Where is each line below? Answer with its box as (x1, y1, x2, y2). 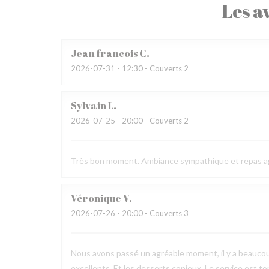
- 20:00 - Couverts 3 (115, 208, 189, 218)
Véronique (71, 192, 121, 205)
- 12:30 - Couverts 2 (115, 64, 189, 73)
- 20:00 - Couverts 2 (115, 116, 189, 125)
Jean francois (71, 47, 138, 60)
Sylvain (71, 99, 106, 112)
